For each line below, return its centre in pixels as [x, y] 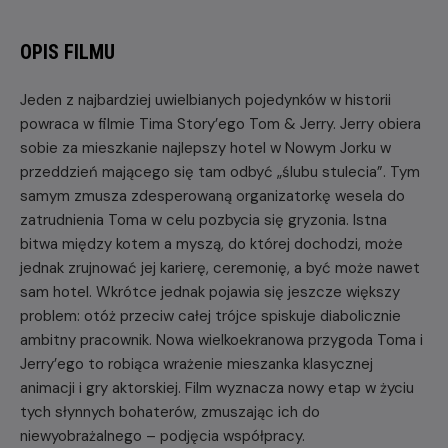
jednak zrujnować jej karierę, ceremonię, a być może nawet [220, 267]
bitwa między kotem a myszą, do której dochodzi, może [211, 243]
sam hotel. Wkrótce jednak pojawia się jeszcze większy [210, 291]
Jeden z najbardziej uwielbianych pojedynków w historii [205, 99]
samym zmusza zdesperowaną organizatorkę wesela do [212, 195]
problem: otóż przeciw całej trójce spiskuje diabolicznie [210, 315]
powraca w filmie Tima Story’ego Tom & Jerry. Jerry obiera [220, 123]
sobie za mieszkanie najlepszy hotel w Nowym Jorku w [205, 147]
